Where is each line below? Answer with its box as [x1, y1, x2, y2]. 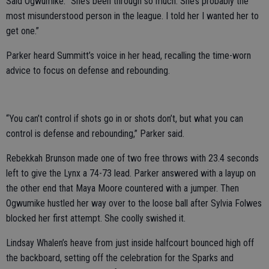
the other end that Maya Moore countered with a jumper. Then [6, 183, 239, 194]
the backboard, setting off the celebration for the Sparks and [6, 252, 234, 264]
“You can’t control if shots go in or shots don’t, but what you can [6, 113, 243, 124]
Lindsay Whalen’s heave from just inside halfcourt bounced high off [6, 237, 254, 249]
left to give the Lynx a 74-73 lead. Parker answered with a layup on [6, 168, 256, 179]
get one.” [6, 25, 39, 37]
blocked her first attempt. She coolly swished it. [6, 213, 186, 224]
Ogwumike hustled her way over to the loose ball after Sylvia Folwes [6, 198, 262, 209]
